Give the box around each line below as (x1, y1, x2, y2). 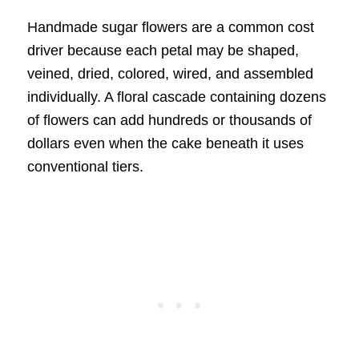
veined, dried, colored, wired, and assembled (26, 65, 313, 82)
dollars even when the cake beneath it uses (26, 135, 304, 151)
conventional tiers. (26, 158, 143, 175)
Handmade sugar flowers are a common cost (26, 18, 314, 35)
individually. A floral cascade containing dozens (26, 88, 326, 105)
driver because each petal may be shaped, (26, 42, 299, 58)
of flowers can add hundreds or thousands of (26, 111, 312, 128)
